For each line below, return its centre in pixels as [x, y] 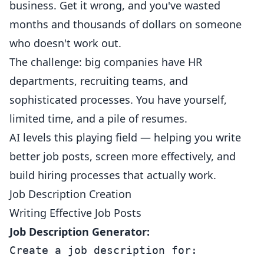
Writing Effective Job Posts [75, 213]
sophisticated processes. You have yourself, [118, 100]
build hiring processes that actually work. [113, 175]
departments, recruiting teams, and [99, 81]
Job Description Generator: [80, 232]
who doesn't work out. [65, 43]
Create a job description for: [103, 250]
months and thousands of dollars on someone [126, 24]
